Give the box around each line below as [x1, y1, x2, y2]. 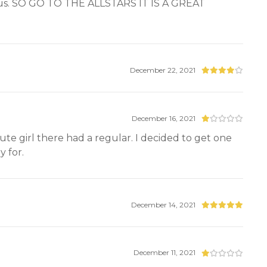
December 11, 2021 [133, 248, 196, 257]
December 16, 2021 [132, 113, 196, 123]
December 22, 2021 [130, 65, 196, 74]
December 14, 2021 [131, 200, 196, 209]
